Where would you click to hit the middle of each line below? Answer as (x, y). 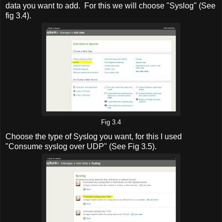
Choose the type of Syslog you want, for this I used (94, 137)
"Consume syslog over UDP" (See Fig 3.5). (81, 147)
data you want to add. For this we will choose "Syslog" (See (111, 5)
